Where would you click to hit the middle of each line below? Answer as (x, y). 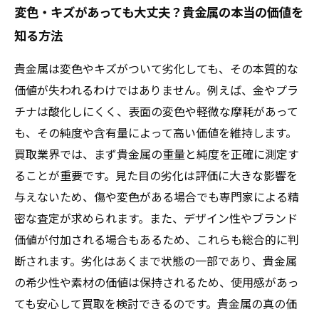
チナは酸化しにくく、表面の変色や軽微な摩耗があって (156, 111)
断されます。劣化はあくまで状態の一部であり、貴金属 (156, 261)
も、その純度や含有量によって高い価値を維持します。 (156, 132)
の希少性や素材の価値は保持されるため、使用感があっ (157, 282)
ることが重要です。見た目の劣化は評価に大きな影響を (156, 175)
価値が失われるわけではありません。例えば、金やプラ (156, 90)
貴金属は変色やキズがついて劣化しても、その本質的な (156, 68)
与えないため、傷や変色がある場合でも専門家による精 (157, 197)
